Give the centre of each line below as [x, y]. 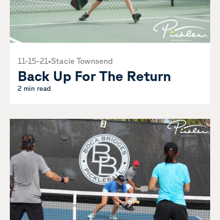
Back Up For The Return [94, 76]
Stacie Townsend [82, 61]
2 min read [34, 88]
